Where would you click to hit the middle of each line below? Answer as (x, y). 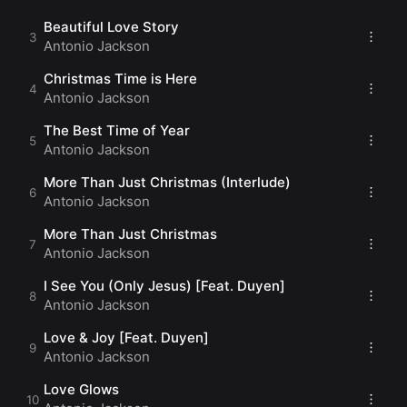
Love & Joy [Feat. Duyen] (126, 338)
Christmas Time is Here (120, 79)
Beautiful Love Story (111, 27)
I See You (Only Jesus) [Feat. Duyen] (164, 286)
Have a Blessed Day (98, 18)
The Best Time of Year (117, 130)
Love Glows (81, 389)
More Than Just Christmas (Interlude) (167, 182)
